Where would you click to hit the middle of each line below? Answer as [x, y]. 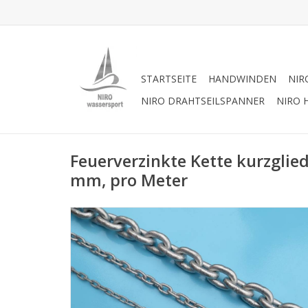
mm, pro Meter [129, 180]
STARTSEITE [169, 79]
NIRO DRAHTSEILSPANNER [203, 101]
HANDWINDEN [242, 79]
